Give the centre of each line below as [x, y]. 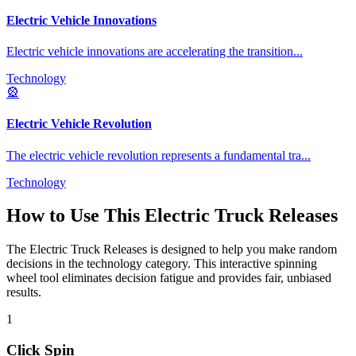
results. [24, 292]
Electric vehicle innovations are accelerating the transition [150, 52]
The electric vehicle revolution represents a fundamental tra [154, 155]
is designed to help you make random [242, 250]
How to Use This [75, 216]
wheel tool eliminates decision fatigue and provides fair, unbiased [169, 278]
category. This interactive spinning [230, 264]
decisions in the [46, 264]
